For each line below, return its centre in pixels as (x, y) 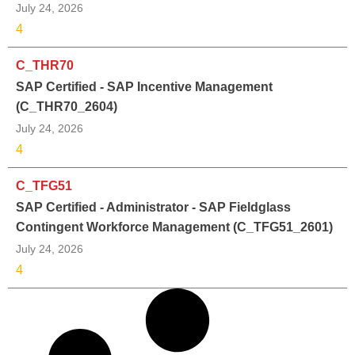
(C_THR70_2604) (67, 106)
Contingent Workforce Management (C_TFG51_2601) (174, 227)
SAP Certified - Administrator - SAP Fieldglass (153, 207)
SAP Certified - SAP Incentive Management (144, 86)
